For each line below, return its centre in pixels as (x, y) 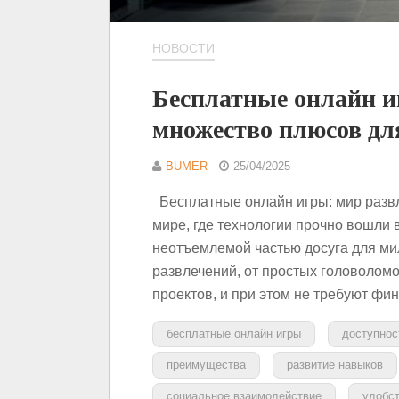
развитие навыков (335, 364)
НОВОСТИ (183, 48)
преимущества (206, 364)
